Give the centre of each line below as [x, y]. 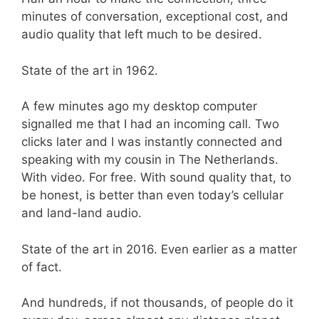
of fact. [42, 267]
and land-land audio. [82, 213]
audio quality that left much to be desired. [142, 35]
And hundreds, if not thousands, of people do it [157, 303]
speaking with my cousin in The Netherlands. [150, 160]
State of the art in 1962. [90, 70]
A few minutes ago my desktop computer [139, 106]
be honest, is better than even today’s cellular [152, 195]
